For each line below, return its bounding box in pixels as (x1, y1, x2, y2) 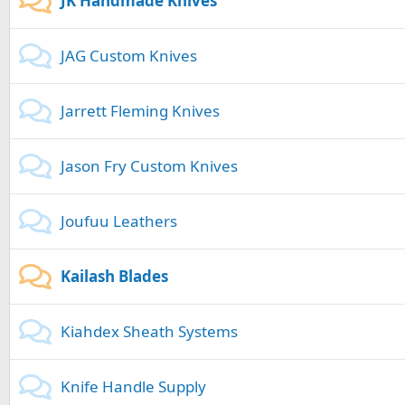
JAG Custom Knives (61, 45, 197, 67)
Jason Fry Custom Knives (61, 155, 238, 177)
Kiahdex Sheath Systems (61, 321, 238, 343)
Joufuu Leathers (61, 211, 177, 232)
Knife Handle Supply (61, 376, 206, 398)
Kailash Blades (61, 266, 168, 287)
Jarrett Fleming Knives (61, 100, 220, 122)
